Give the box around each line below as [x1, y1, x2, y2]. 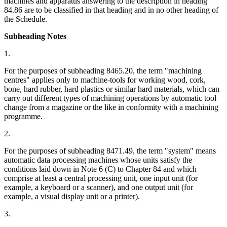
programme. [4, 112, 43, 121]
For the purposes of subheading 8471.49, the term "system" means [4, 146, 216, 156]
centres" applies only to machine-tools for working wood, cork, [4, 75, 206, 85]
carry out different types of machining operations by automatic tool [4, 94, 216, 103]
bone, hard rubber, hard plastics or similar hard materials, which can [4, 85, 219, 94]
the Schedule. [4, 15, 47, 24]
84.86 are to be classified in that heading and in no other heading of [4, 6, 218, 15]
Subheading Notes [4, 32, 66, 41]
